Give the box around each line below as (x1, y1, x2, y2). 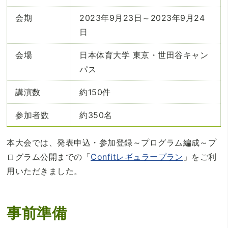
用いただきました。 (7, 165, 82, 176)
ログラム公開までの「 (7, 151, 91, 162)
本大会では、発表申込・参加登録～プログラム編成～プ (7, 137, 217, 148)
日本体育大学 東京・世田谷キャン (79, 49, 209, 60)
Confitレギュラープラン (91, 151, 183, 162)
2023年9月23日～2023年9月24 (79, 12, 205, 23)
